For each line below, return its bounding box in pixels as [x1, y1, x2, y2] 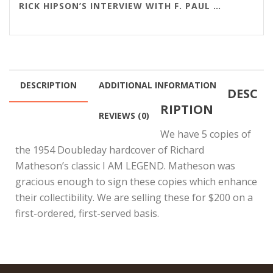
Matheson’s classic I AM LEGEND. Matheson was [15, 159, 235, 173]
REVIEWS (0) [99, 110, 149, 122]
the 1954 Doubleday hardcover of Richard [15, 143, 204, 157]
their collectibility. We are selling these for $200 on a [15, 191, 253, 205]
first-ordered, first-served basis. [15, 207, 159, 221]
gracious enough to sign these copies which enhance [15, 175, 257, 189]
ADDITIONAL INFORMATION [99, 79, 216, 91]
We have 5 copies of [160, 127, 251, 141]
